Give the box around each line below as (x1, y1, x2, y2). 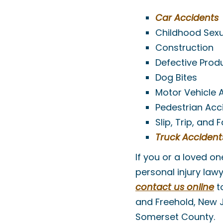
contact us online (135, 181, 214, 194)
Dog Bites (155, 71, 197, 84)
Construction (155, 41, 214, 54)
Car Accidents (155, 11, 219, 24)
